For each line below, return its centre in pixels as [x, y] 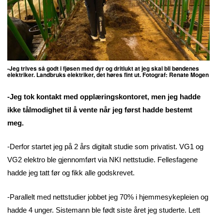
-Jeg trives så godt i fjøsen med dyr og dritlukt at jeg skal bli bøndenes [103, 68]
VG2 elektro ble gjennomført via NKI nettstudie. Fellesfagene [102, 160]
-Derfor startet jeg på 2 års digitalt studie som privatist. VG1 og [105, 147]
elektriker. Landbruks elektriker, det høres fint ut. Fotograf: [88, 74]
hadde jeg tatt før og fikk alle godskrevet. [71, 173]
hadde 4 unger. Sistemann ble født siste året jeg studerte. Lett [104, 210]
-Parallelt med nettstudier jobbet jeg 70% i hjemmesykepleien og [108, 197]
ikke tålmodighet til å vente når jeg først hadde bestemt [100, 109]
